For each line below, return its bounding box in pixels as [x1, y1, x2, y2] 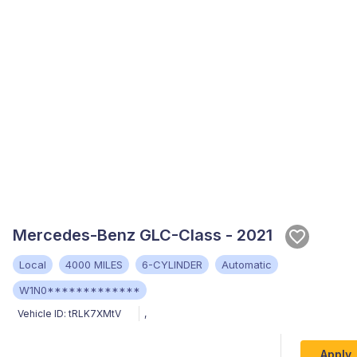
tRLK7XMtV [69, 307, 121, 320]
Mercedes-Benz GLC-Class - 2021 [13, 225, 273, 245]
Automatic [222, 257, 272, 271]
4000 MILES [65, 257, 123, 271]
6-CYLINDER [142, 257, 202, 271]
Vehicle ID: [18, 307, 66, 320]
